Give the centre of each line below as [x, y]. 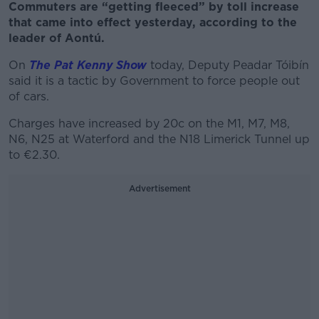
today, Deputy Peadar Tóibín [228, 65]
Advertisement [159, 188]
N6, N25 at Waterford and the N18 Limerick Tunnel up [159, 139]
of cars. [29, 96]
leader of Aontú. [57, 38]
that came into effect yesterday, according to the [153, 22]
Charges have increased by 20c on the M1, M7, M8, [149, 124]
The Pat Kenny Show [88, 65]
